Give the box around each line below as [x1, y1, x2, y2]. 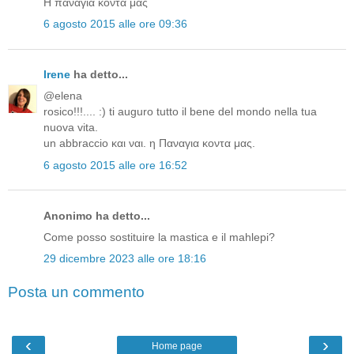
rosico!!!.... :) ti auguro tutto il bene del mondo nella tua [43, 105, 317, 119]
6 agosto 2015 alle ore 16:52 [43, 158, 187, 171]
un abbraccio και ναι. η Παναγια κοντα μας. [43, 137, 255, 150]
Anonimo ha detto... [43, 209, 150, 222]
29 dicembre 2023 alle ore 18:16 [43, 252, 206, 265]
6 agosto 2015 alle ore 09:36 [43, 17, 187, 30]
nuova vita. [43, 121, 98, 134]
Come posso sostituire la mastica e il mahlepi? [43, 230, 275, 243]
